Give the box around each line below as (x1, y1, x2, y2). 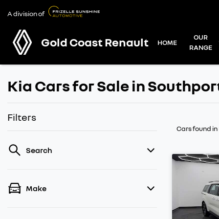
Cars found (176, 124, 212, 132)
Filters (7, 111, 36, 123)
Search (26, 145, 52, 155)
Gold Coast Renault (41, 35, 149, 49)
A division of (7, 9, 44, 18)
